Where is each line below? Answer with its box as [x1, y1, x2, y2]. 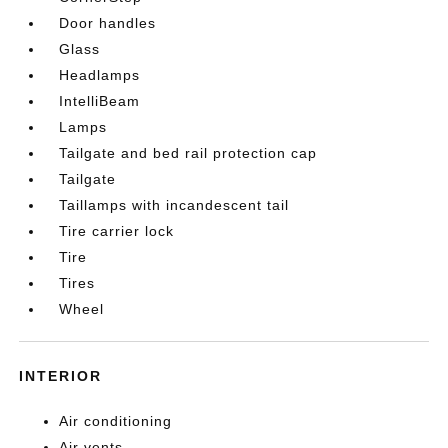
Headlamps [59, 66, 141, 83]
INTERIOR [19, 367, 103, 384]
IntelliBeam [59, 92, 141, 109]
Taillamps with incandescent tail [59, 196, 290, 213]
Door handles [59, 14, 157, 31]
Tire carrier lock [59, 222, 175, 239]
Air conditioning [59, 412, 173, 429]
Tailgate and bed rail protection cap [59, 144, 318, 161]
